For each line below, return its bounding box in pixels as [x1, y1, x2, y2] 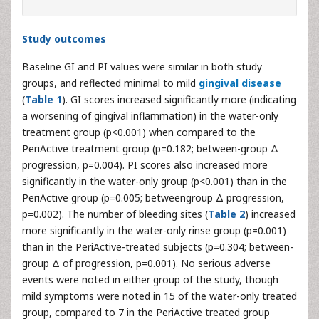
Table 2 [208, 206, 245, 221]
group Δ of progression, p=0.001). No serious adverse [22, 256, 271, 270]
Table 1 [25, 92, 62, 106]
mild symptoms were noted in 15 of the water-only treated [22, 288, 297, 303]
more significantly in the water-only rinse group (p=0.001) [22, 223, 286, 237]
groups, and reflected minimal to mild [22, 75, 199, 90]
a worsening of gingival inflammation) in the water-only [22, 108, 278, 122]
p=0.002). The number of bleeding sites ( [22, 206, 208, 221]
